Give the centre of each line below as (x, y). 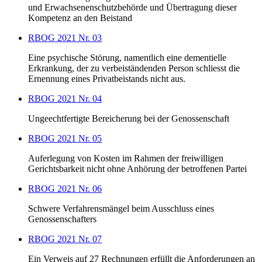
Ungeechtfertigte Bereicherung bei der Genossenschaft (129, 119)
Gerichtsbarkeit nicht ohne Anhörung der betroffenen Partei (137, 169)
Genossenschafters (62, 219)
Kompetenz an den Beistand (80, 18)
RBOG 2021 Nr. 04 (65, 99)
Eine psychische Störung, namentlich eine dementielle (127, 58)
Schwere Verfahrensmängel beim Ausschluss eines (121, 209)
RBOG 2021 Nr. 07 (65, 239)
